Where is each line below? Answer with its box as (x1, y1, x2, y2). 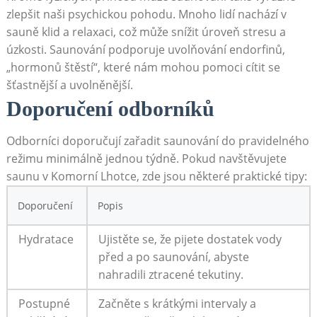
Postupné (18, 295, 70, 311)
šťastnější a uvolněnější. (6, 76, 133, 93)
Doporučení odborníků (6, 96, 214, 120)
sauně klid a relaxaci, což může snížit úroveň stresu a (6, 23, 286, 40)
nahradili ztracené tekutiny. (98, 266, 243, 282)
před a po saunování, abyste (98, 248, 249, 265)
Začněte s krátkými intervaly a (98, 295, 256, 311)
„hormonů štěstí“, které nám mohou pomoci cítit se (6, 59, 280, 75)
